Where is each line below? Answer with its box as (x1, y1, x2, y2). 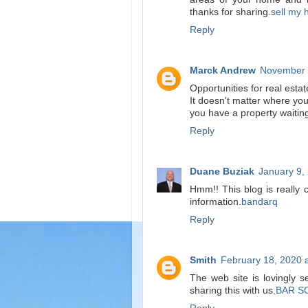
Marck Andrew (190, 65, 256, 76)
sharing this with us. (190, 285, 276, 296)
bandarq (241, 196, 278, 207)
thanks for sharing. (190, 7, 271, 18)
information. (190, 196, 241, 207)
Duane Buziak (190, 166, 254, 177)
